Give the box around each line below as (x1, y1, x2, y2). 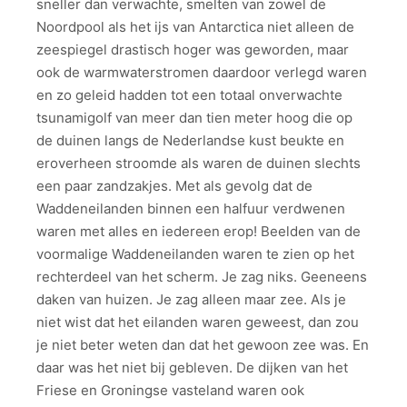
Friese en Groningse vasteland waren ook (36, 382, 304, 400)
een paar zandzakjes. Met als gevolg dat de (36, 177, 313, 195)
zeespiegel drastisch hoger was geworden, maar (36, 41, 349, 59)
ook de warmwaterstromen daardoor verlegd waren (36, 64, 367, 82)
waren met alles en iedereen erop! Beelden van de (36, 223, 361, 241)
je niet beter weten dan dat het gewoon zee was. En (36, 336, 369, 354)
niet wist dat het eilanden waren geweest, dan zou (36, 313, 359, 332)
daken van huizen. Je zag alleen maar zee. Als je (36, 291, 346, 309)
